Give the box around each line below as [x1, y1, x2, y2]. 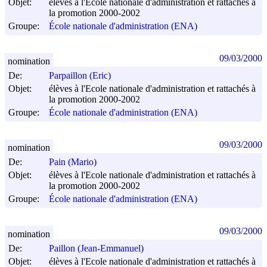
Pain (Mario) [49, 157, 97, 167]
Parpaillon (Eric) [49, 70, 111, 81]
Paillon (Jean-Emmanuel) [49, 243, 144, 254]
